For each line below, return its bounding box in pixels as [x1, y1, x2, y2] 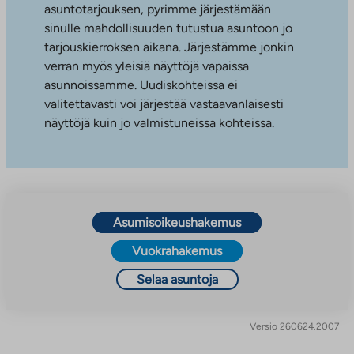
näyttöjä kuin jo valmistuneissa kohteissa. [44, 115, 274, 131]
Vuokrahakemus [132, 243, 222, 259]
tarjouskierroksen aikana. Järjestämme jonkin [44, 40, 294, 55]
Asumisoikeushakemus [113, 215, 241, 231]
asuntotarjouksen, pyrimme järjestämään [44, 2, 271, 17]
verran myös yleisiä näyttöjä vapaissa [44, 58, 249, 74]
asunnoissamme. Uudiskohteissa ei [44, 77, 238, 93]
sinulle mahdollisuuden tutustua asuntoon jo [44, 21, 292, 36]
